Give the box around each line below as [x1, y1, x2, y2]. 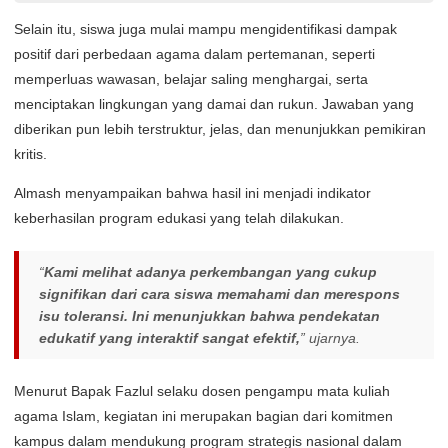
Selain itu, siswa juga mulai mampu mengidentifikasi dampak [14, 20, 397, 37]
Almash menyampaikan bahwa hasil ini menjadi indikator [14, 184, 371, 201]
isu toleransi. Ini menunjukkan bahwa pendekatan [39, 307, 380, 324]
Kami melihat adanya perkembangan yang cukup [44, 263, 377, 280]
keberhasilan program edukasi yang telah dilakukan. [14, 209, 344, 226]
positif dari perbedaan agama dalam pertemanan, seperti [14, 45, 375, 62]
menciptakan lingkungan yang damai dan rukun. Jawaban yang [14, 95, 414, 112]
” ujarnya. [300, 329, 360, 346]
